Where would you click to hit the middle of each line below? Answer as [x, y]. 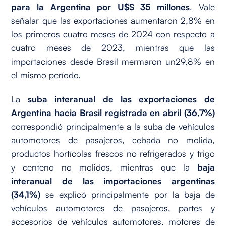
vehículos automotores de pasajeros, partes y [113, 208]
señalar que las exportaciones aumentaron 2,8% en [113, 20]
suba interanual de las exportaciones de [121, 99]
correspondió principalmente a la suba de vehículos [113, 126]
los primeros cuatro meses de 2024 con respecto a [113, 34]
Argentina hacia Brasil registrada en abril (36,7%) [113, 112]
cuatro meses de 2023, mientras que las [113, 47]
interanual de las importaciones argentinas [113, 180]
